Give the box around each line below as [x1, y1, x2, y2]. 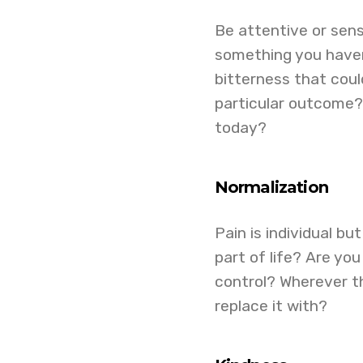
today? [214, 118, 267, 137]
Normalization [214, 177, 329, 197]
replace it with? [214, 297, 327, 315]
